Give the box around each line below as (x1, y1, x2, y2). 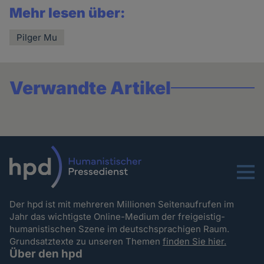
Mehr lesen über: (9, 5, 126, 22)
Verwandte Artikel (9, 77, 171, 99)
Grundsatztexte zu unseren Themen (9, 236, 163, 247)
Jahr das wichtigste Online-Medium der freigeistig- (9, 211, 226, 223)
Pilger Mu (16, 32, 58, 44)
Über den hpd (9, 247, 83, 261)
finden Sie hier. (163, 236, 227, 247)
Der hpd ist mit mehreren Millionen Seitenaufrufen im (9, 199, 235, 210)
